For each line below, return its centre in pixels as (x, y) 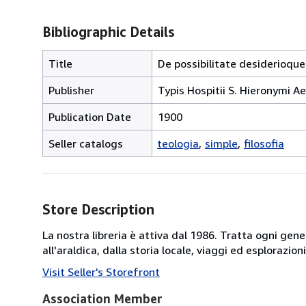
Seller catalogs (86, 143)
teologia (178, 143)
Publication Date (90, 116)
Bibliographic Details (108, 31)
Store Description (98, 209)
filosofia (264, 143)
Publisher (71, 90)
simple (221, 143)
